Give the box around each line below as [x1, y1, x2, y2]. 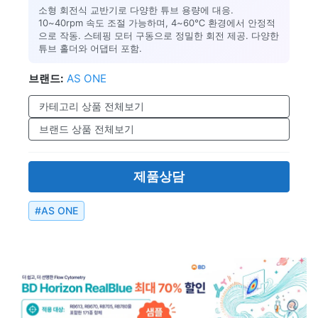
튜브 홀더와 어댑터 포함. [38, 43, 142, 54]
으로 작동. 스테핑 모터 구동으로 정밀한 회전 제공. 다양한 [38, 30, 279, 41]
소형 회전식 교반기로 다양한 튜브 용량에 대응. [38, 4, 234, 16]
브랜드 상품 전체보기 [39, 123, 134, 135]
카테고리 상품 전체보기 [39, 100, 144, 112]
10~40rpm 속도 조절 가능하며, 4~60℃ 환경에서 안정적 [38, 17, 275, 28]
